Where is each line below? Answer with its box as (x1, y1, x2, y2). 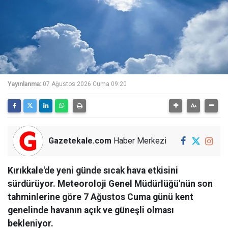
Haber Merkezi (111, 136, 166, 146)
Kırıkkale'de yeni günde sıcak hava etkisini (8, 165, 178, 176)
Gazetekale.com (48, 136, 111, 146)
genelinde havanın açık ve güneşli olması (8, 205, 174, 215)
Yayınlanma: (8, 80, 41, 88)
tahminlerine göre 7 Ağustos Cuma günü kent (8, 192, 193, 202)
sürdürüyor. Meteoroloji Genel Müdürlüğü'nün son (8, 179, 213, 189)
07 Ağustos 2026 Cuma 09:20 (43, 80, 127, 88)
